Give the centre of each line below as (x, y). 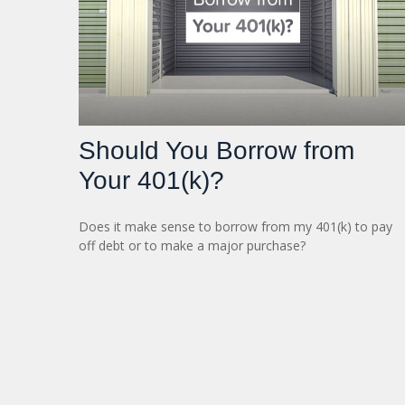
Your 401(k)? (151, 180)
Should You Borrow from (217, 150)
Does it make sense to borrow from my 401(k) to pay (235, 226)
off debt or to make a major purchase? (192, 245)
